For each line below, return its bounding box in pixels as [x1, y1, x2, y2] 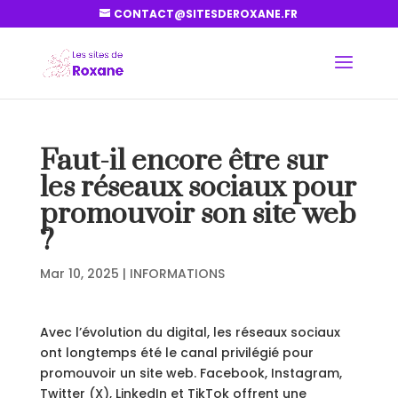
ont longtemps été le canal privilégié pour [39, 344, 314, 362]
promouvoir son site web [39, 196, 356, 233]
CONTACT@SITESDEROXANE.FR [114, 6, 298, 21]
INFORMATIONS [129, 265, 225, 283]
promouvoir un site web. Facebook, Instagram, [39, 364, 342, 382]
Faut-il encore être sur [39, 143, 328, 179]
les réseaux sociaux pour [39, 170, 356, 206]
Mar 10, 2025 [39, 265, 119, 283]
